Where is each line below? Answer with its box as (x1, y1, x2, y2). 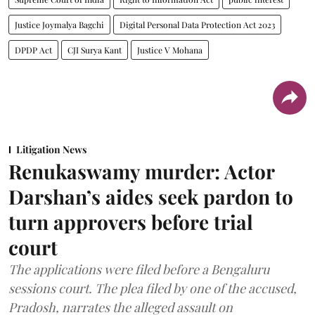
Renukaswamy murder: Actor (8, 157, 274, 184)
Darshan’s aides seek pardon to (8, 183, 293, 210)
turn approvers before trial (8, 208, 253, 235)
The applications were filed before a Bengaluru (8, 260, 269, 278)
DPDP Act (15, 44, 52, 56)
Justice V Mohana (137, 44, 202, 56)
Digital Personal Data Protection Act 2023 (120, 18, 275, 30)
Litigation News (16, 142, 86, 156)
